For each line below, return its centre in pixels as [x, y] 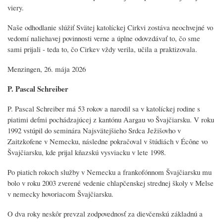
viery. [16, 7]
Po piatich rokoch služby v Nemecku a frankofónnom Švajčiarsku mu [110, 172]
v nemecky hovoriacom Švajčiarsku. [60, 194]
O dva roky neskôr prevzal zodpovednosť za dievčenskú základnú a [105, 213]
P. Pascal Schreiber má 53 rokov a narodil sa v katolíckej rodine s [104, 108]
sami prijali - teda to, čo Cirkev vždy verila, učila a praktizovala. [102, 49]
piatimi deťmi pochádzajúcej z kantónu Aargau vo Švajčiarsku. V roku [111, 119]
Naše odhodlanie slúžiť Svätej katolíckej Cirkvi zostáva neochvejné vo [110, 27]
